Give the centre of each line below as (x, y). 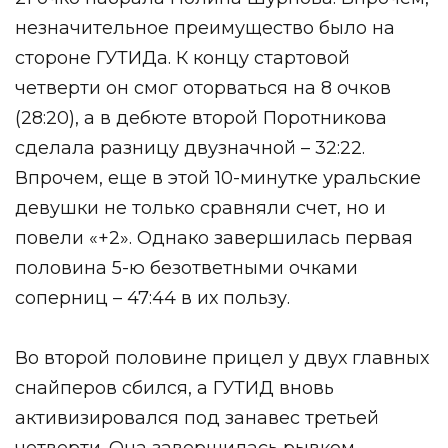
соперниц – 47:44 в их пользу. (152, 297)
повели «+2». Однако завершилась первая (214, 237)
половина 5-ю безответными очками (186, 267)
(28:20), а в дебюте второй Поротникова (201, 117)
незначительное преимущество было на (205, 27)
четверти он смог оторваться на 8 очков (203, 87)
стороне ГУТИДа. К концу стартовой (182, 57)
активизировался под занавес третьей (197, 417)
